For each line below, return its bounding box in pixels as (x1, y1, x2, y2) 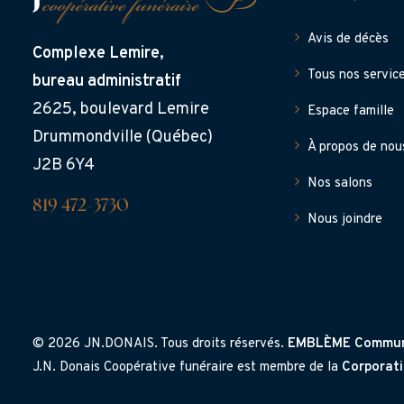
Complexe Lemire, (32, 43, 164, 64)
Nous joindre (308, 211, 382, 228)
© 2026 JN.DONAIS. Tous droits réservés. (32, 335, 288, 353)
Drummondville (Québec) (32, 127, 213, 148)
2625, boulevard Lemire (32, 99, 209, 120)
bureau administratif (32, 71, 181, 92)
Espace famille (308, 103, 394, 120)
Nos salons (308, 175, 372, 192)
